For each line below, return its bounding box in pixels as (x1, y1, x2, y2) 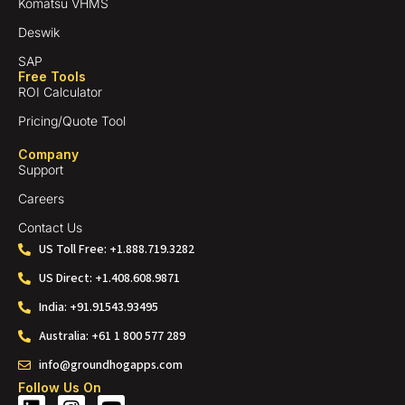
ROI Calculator (18, 83, 102, 99)
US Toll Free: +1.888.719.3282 (38, 240, 194, 259)
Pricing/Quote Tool (18, 112, 126, 128)
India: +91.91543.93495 (38, 297, 158, 316)
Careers (18, 190, 64, 206)
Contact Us (18, 219, 82, 235)
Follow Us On (18, 379, 101, 395)
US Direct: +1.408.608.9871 (38, 268, 180, 287)
